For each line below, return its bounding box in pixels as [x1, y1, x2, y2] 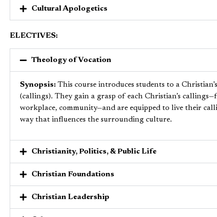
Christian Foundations [31, 170, 114, 178]
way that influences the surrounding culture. [20, 116, 172, 124]
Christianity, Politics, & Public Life [31, 147, 156, 155]
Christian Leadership [31, 193, 109, 201]
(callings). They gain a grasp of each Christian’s [20, 93, 183, 101]
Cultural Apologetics [31, 4, 108, 13]
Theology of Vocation [31, 56, 111, 64]
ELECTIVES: [10, 31, 58, 40]
